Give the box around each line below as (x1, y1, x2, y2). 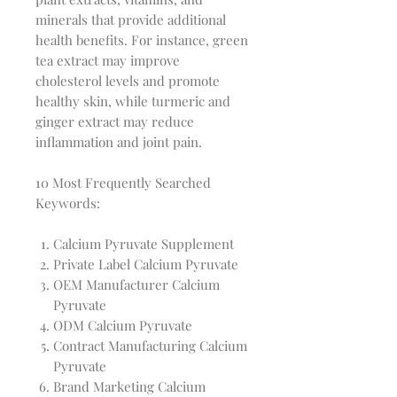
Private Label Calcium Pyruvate (53, 255, 238, 274)
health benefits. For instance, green (35, 31, 248, 50)
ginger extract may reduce (35, 113, 194, 131)
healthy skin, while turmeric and (35, 92, 230, 111)
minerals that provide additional (35, 11, 226, 29)
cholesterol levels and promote (35, 72, 220, 90)
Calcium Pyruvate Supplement (53, 235, 234, 253)
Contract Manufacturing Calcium (53, 337, 247, 355)
